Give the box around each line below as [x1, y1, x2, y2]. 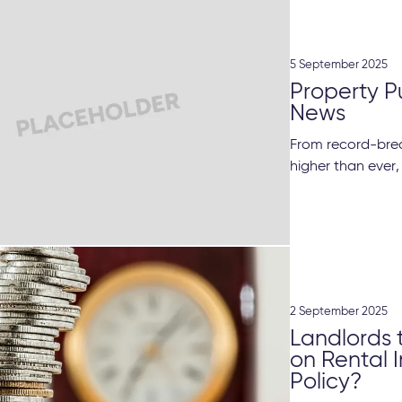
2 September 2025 [290, 306, 389, 319]
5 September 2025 [290, 58, 389, 71]
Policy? [290, 371, 363, 395]
